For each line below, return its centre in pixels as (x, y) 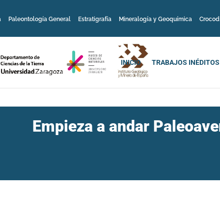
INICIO (131, 62)
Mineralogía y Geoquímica (155, 19)
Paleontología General (40, 19)
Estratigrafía (95, 19)
